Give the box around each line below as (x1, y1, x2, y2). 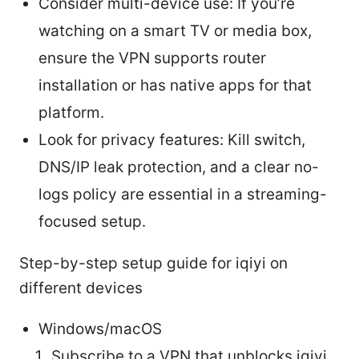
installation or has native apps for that (38, 75, 312, 95)
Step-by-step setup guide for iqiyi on (19, 253, 288, 272)
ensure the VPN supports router (38, 48, 266, 67)
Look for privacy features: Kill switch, (38, 130, 305, 149)
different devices (19, 278, 143, 297)
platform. (38, 103, 104, 122)
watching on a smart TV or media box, (38, 21, 312, 40)
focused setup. (38, 212, 146, 231)
